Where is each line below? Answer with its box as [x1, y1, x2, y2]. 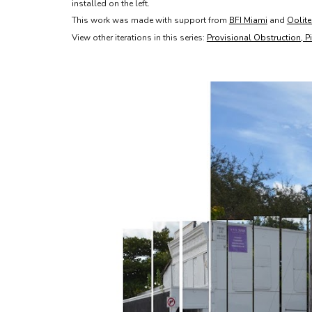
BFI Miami [228, 15, 267, 26]
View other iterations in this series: [71, 31, 207, 43]
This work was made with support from [71, 15, 229, 26]
